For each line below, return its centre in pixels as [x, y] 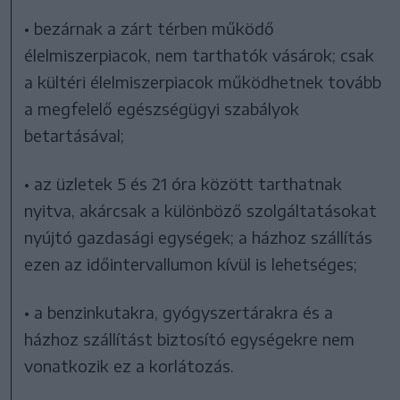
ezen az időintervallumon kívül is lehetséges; [191, 264]
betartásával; [75, 136]
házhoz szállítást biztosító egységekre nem [190, 339]
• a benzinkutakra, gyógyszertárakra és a [179, 312]
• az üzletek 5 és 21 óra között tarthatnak [183, 184]
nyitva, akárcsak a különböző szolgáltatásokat [201, 211]
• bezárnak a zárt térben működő [150, 29]
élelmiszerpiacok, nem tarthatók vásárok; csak [200, 55]
